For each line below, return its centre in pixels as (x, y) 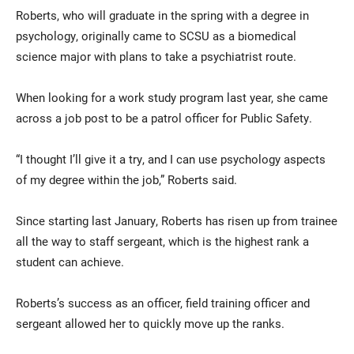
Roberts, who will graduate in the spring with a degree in (162, 15)
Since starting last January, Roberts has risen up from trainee (177, 221)
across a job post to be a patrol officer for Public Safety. (164, 118)
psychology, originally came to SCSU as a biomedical (156, 36)
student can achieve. (70, 262)
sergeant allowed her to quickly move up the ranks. (150, 324)
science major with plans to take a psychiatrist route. (156, 56)
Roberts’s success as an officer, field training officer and (163, 303)
